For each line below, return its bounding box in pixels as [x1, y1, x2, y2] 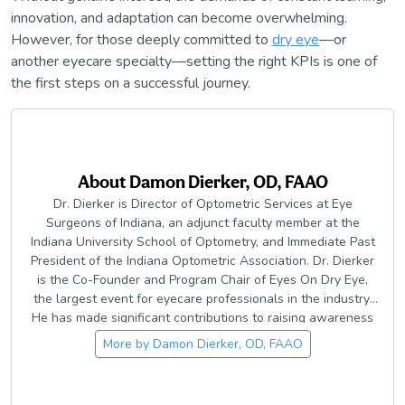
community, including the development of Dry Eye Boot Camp [27, 347, 378, 365]
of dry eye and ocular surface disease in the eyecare [51, 328, 354, 346]
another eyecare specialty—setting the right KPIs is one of [11, 52, 377, 72]
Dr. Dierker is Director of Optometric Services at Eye [52, 195, 353, 213]
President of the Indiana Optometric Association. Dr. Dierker [31, 252, 374, 270]
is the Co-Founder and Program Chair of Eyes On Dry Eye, [37, 271, 368, 289]
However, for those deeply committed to [11, 30, 272, 51]
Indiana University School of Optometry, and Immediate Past [30, 233, 375, 251]
